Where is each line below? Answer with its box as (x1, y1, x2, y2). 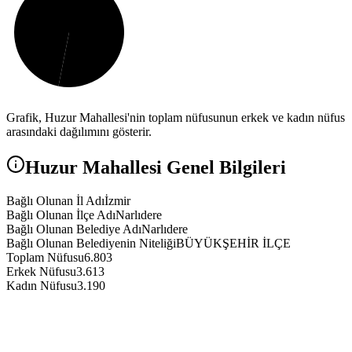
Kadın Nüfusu (6, 279, 77, 293)
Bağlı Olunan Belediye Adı (6, 222, 141, 236)
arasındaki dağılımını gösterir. (6, 125, 152, 139)
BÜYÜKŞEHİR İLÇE (176, 236, 291, 251)
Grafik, (6, 111, 45, 125)
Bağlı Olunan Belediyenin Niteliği (6, 236, 176, 251)
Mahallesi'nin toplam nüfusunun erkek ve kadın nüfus (76, 111, 345, 125)
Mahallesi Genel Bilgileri (78, 157, 286, 178)
